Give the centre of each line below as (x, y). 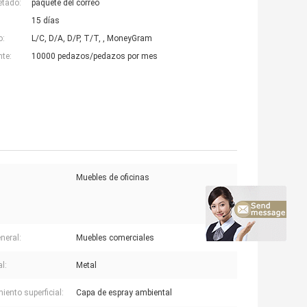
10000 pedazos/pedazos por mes (95, 57)
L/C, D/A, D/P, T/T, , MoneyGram (92, 39)
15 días (46, 21)
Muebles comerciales (115, 238)
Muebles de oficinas (113, 178)
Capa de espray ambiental (124, 293)
